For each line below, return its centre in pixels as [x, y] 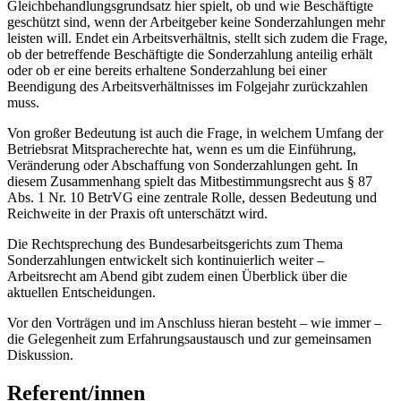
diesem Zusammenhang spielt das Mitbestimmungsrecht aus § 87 [190, 181]
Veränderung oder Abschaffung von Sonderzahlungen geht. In [183, 165]
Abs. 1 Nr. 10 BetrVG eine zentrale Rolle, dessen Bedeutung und [192, 197]
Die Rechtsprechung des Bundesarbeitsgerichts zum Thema [175, 243]
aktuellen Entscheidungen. [81, 292]
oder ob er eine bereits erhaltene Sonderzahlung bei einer [167, 70]
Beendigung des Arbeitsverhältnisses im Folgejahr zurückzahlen [188, 86]
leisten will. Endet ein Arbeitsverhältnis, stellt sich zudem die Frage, [197, 38]
